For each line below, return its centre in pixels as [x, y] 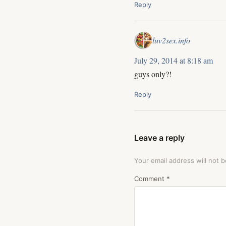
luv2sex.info [171, 40]
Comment [150, 178]
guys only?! [153, 74]
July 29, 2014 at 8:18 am [174, 60]
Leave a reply [159, 137]
